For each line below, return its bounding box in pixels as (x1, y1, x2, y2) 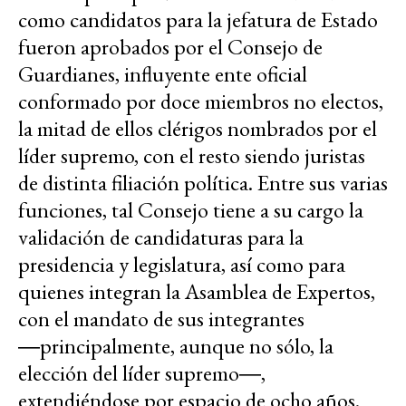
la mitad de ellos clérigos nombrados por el (18, 114, 377, 143)
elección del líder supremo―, (18, 359, 266, 388)
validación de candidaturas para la (18, 223, 304, 252)
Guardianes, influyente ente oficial (18, 60, 307, 89)
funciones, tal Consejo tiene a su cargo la (18, 196, 363, 225)
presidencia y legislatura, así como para (18, 250, 345, 279)
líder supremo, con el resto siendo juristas (18, 141, 365, 170)
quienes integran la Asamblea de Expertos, (18, 277, 375, 306)
